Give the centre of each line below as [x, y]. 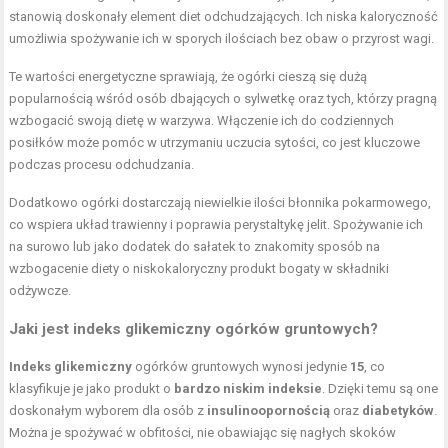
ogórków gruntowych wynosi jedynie [241, 366]
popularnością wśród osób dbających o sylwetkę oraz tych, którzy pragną [223, 98]
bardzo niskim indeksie [248, 388]
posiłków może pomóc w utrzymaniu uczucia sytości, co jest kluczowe [215, 142]
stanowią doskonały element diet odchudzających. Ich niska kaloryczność [224, 16]
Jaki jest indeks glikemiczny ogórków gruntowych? [194, 329]
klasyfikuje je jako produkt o [92, 388]
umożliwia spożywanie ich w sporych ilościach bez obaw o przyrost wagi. [222, 38]
